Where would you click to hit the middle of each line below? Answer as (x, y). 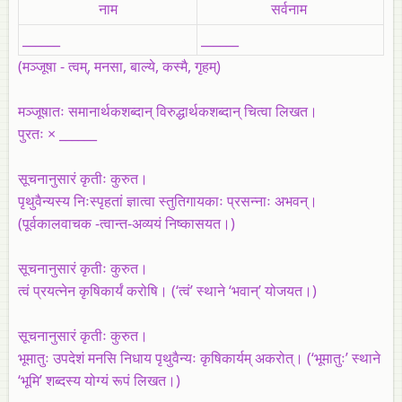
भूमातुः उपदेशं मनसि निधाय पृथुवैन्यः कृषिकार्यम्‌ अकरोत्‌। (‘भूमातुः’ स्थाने (199, 358)
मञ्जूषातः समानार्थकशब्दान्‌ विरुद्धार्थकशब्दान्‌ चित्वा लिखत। (168, 111)
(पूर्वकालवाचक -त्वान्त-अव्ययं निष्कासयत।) (127, 223)
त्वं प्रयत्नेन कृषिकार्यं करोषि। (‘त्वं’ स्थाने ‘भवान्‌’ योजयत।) (167, 290)
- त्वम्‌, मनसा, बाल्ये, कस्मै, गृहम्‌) (140, 66)
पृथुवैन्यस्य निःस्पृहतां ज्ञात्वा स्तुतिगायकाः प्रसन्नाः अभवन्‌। (168, 201)
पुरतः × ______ (57, 133)
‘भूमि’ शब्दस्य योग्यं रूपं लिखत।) (99, 380)
